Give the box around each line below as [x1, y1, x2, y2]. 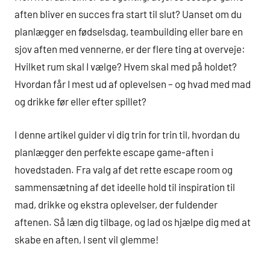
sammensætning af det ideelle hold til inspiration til [14, 180, 235, 193]
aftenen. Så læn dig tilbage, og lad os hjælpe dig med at [14, 215, 251, 228]
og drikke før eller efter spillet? [14, 95, 146, 108]
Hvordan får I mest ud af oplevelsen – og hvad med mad [14, 78, 251, 90]
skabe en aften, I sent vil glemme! [14, 233, 159, 245]
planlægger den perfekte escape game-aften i [14, 145, 213, 158]
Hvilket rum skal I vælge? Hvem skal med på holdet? [14, 60, 237, 73]
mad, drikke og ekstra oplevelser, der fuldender [14, 198, 218, 210]
